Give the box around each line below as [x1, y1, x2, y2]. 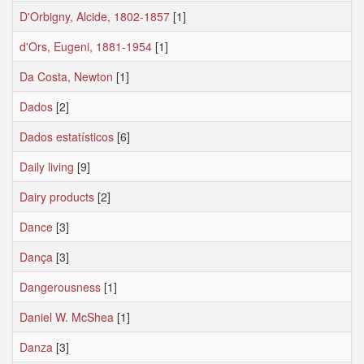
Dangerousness [19, 279, 101, 295]
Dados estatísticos [19, 128, 114, 145]
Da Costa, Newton [19, 68, 113, 84]
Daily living [19, 158, 74, 175]
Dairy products [19, 188, 94, 205]
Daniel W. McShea [19, 309, 114, 325]
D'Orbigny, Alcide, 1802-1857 [19, 8, 170, 24]
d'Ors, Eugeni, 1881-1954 [19, 38, 152, 54]
